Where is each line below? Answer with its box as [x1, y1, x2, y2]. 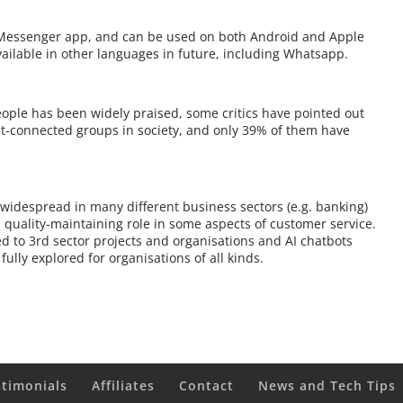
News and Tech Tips [258, 377, 397, 394]
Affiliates [92, 377, 156, 394]
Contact [179, 377, 235, 394]
